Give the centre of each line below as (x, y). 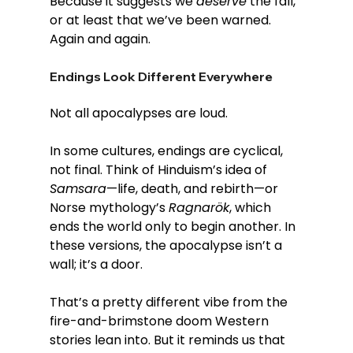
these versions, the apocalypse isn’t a (167, 245)
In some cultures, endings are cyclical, (167, 150)
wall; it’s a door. (96, 264)
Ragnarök (199, 207)
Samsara (78, 188)
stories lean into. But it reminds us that (169, 340)
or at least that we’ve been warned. (162, 20)
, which (251, 207)
